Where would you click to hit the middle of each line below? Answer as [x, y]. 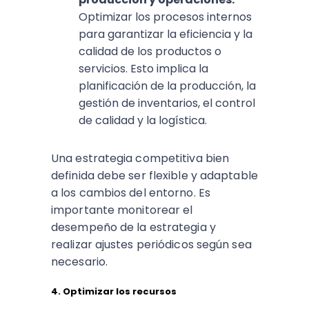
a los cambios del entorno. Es [131, 193]
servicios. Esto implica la [143, 69]
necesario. [79, 262]
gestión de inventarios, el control [167, 103]
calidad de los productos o [150, 52]
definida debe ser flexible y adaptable [154, 176]
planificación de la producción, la [167, 86]
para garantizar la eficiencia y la [166, 34]
